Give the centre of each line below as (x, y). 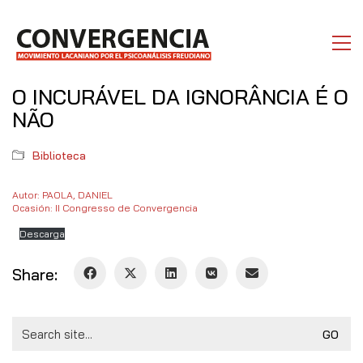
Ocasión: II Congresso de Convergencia (105, 208)
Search (31, 324)
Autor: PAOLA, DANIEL (65, 195)
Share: (35, 274)
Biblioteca (59, 156)
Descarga (42, 234)
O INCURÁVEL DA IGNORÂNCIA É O (180, 97)
